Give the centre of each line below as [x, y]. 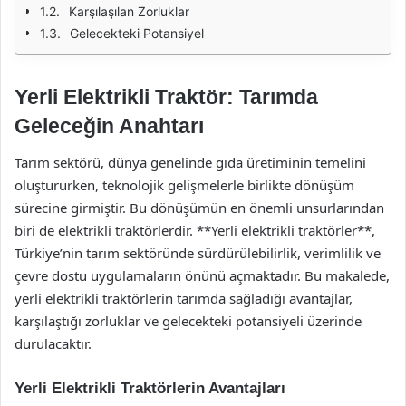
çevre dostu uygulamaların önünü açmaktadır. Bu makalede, [202, 275]
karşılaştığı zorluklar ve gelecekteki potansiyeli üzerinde [188, 320]
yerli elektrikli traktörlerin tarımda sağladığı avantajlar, [184, 298]
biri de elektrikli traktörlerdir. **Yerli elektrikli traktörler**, [195, 230]
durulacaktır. [53, 343]
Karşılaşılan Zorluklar [129, 11]
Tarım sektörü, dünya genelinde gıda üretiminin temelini [190, 162]
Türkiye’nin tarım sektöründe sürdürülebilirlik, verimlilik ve [198, 252]
